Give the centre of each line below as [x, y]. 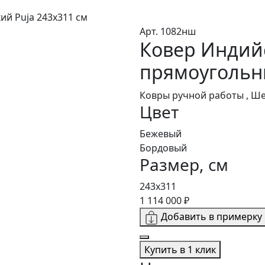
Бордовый [163, 148]
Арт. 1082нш [168, 32]
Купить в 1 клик [180, 250]
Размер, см [184, 165]
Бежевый [161, 134]
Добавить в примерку [211, 217]
